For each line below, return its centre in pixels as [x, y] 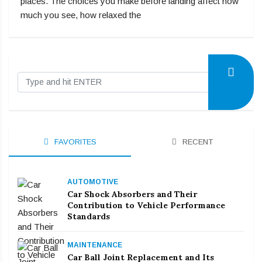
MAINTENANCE [95, 245]
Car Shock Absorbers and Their [132, 194]
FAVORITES [74, 142]
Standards [89, 217]
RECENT [196, 142]
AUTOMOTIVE [93, 182]
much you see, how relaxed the [81, 15]
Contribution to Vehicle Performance [146, 206]
